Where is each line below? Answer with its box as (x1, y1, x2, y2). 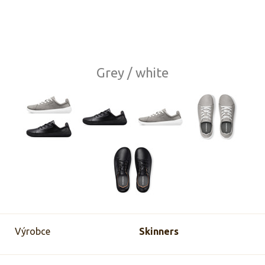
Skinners (138, 225, 179, 237)
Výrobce (15, 225, 50, 237)
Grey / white (96, 64, 169, 80)
